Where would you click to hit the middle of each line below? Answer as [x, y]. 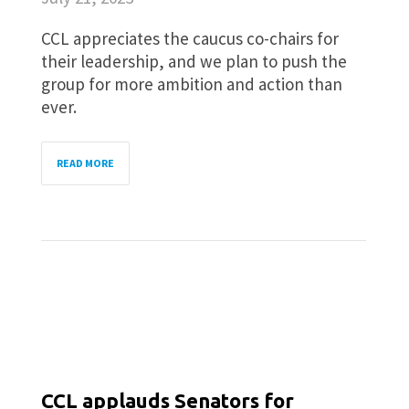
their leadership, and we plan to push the [194, 61]
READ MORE [85, 163]
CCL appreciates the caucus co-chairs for [190, 38]
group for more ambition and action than [192, 84]
